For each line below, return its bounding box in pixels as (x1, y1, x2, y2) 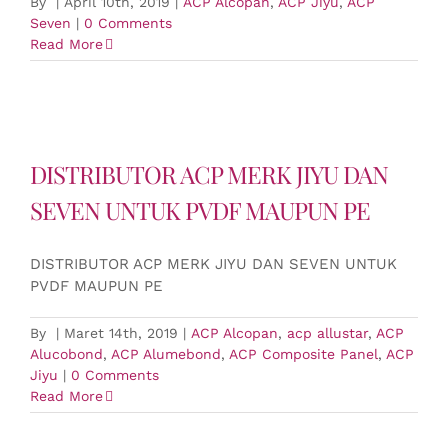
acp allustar (287, 325, 368, 341)
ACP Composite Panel (229, 346, 378, 362)
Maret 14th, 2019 (64, 325, 178, 341)
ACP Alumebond (111, 346, 221, 362)
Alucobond (30, 346, 103, 362)
